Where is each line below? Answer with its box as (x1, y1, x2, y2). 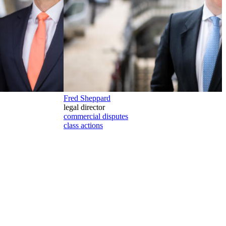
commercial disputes (64, 111, 128, 121)
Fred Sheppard (64, 93, 110, 102)
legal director (64, 102, 105, 111)
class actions (64, 121, 103, 130)
